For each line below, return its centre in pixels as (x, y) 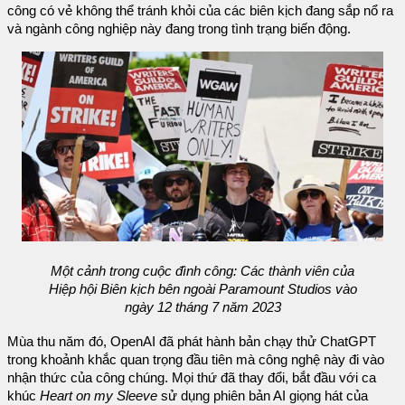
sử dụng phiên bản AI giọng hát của (263, 396)
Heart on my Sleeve (99, 396)
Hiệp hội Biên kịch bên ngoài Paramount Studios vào (202, 290)
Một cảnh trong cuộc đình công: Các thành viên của (202, 272)
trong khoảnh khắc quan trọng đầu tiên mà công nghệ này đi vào (196, 359)
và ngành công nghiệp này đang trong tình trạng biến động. (179, 29)
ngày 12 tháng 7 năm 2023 (202, 308)
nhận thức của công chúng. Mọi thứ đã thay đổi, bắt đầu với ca (192, 377)
